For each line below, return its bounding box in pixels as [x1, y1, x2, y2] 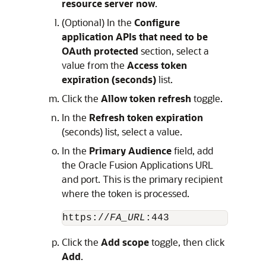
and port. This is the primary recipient [62, 173, 223, 186]
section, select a [138, 45, 209, 58]
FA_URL [110, 213, 145, 224]
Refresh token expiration [89, 111, 203, 124]
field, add [172, 144, 213, 157]
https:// [62, 213, 110, 224]
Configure [134, 16, 180, 29]
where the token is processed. [62, 187, 189, 200]
